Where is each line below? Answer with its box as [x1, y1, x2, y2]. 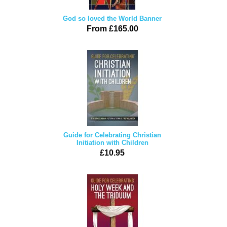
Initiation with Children [76, 139, 148, 146]
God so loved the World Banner [63, 15, 162, 22]
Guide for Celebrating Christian [63, 131, 161, 139]
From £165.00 [86, 24, 138, 33]
